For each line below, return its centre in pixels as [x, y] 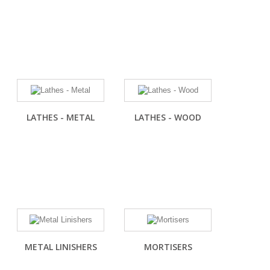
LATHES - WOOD [168, 117]
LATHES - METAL [61, 117]
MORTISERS [168, 247]
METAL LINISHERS [61, 247]
